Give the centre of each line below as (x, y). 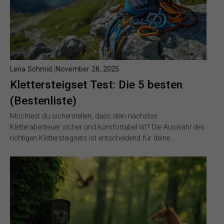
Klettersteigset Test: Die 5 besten (96, 84)
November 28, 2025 (87, 69)
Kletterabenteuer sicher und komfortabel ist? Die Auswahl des (107, 127)
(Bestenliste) (43, 100)
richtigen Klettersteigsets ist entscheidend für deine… (92, 138)
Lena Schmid (31, 69)
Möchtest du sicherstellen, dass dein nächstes (84, 116)
